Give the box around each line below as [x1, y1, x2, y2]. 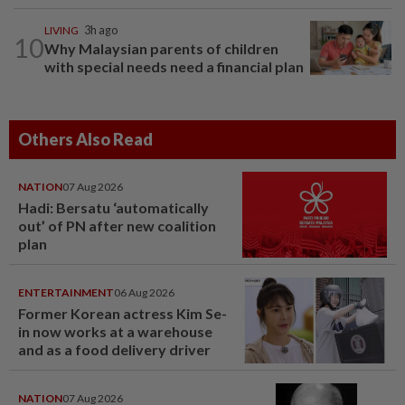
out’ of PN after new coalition [18, 216, 216, 234]
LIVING [44, 23, 79, 37]
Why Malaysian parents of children [44, 39, 278, 57]
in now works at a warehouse [18, 322, 212, 340]
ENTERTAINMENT [18, 285, 114, 299]
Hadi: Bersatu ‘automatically [18, 198, 209, 216]
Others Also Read [18, 128, 153, 149]
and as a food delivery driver [18, 340, 211, 358]
